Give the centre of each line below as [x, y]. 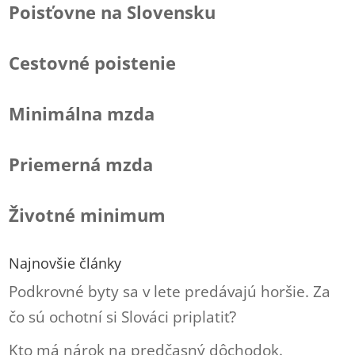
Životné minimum [88, 215]
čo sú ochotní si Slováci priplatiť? [123, 317]
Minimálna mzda [82, 113]
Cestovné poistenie [93, 63]
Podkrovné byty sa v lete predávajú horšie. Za [170, 292]
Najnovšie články [65, 263]
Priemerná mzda [81, 164]
